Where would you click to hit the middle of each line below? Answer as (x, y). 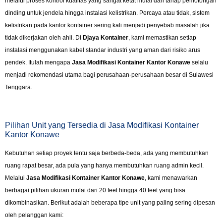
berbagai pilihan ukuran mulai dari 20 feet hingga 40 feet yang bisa (95, 190)
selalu (199, 63)
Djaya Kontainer (106, 38)
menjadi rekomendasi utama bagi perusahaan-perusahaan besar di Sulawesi (109, 75)
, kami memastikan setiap (162, 38)
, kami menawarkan (171, 178)
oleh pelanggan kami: (34, 215)
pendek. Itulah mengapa (38, 63)
